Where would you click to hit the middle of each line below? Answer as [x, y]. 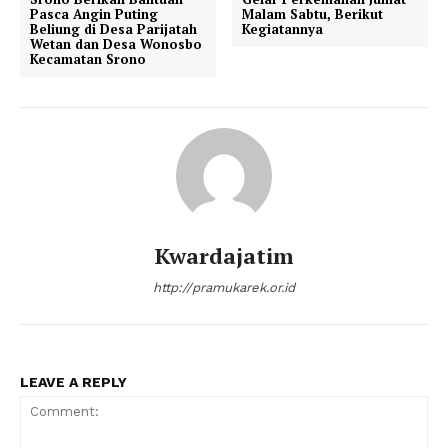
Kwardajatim [224, 256]
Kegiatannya [283, 29]
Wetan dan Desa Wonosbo [116, 44]
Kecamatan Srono [88, 59]
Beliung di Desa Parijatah [113, 29]
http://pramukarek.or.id [224, 288]
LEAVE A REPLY [73, 382]
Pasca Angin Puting [94, 14]
